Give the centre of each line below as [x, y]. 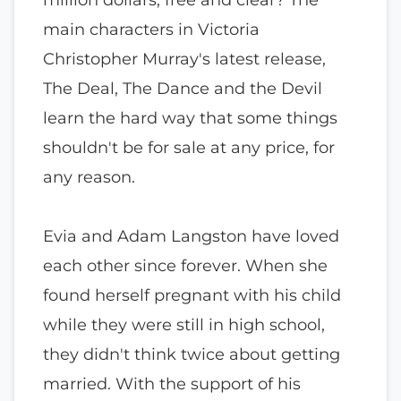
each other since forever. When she [185, 265]
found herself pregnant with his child [192, 295]
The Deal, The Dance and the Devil [183, 88]
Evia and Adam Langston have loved [191, 236]
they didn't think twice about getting [192, 354]
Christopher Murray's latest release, [184, 59]
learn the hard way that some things [190, 118]
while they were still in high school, [184, 324]
